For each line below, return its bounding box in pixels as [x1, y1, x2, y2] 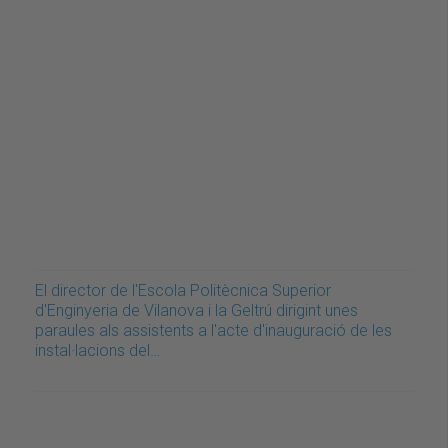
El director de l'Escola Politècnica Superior [35, 281, 331, 301]
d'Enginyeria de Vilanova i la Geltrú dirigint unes [35, 301, 358, 321]
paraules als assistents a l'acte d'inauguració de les [35, 321, 392, 341]
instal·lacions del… [35, 341, 160, 361]
